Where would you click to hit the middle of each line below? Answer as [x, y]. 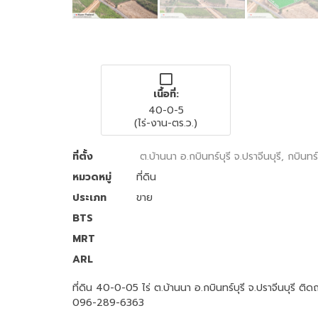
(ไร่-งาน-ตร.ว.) [166, 123]
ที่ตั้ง [83, 156]
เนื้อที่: [166, 94]
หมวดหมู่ [92, 177]
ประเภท [89, 197]
